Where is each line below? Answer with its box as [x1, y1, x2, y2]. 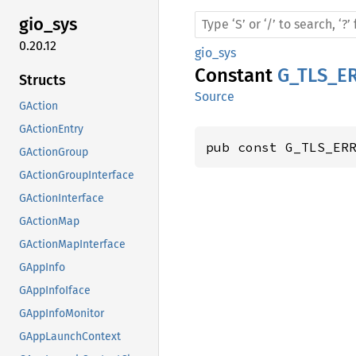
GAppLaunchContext [19, 329, 121, 343]
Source [195, 89, 234, 104]
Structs [19, 71, 66, 89]
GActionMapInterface [19, 237, 126, 251]
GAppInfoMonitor [19, 306, 104, 320]
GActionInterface [19, 191, 104, 205]
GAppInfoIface [19, 283, 91, 297]
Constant [195, 64, 277, 87]
